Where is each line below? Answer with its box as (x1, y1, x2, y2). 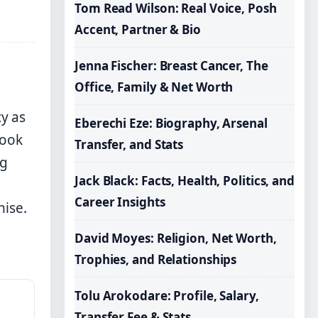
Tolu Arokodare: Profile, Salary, (75, 287, 259, 304)
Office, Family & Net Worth (75, 79, 234, 95)
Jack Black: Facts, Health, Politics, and (75, 172, 295, 189)
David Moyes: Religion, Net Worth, (75, 230, 277, 246)
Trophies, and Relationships (75, 251, 237, 268)
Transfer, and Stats (75, 136, 184, 153)
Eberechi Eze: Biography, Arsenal (75, 115, 268, 131)
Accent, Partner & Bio (75, 21, 201, 38)
